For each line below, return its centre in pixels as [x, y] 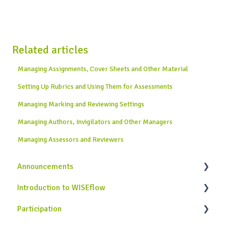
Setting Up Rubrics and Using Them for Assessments [95, 87]
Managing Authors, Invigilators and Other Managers [95, 122]
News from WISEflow [65, 187]
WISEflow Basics [57, 209]
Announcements [45, 166]
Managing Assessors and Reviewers [71, 140]
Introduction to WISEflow [61, 187]
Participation [39, 209]
